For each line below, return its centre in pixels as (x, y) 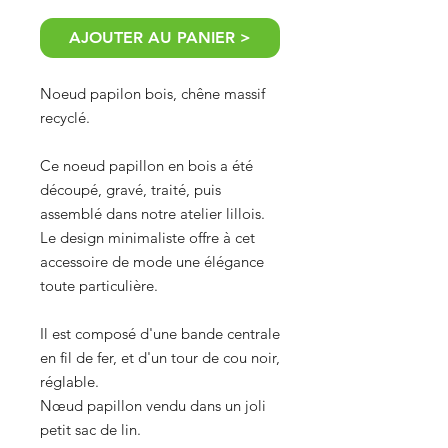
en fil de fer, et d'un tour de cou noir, (160, 357)
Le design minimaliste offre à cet (147, 237)
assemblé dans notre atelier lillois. (152, 213)
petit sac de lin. (90, 429)
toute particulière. (99, 285)
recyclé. (65, 117)
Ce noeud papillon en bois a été (146, 165)
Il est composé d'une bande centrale (160, 333)
